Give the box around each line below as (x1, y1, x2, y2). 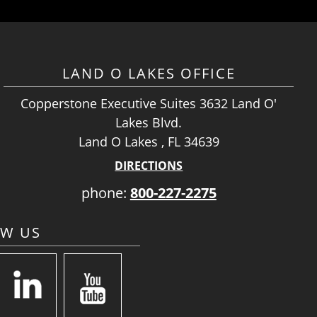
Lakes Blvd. (115, 114, 183, 131)
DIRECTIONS (115, 158, 183, 173)
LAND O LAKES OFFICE (62, 64, 236, 83)
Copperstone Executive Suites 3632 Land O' (21, 95, 277, 112)
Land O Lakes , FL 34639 (78, 133, 219, 150)
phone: (81, 183, 130, 202)
